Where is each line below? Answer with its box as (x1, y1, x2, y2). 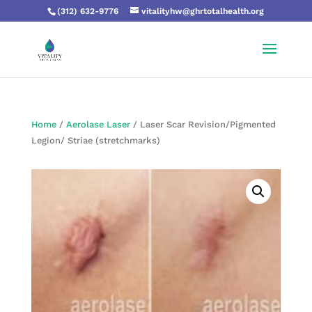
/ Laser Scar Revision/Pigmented (130, 119, 276, 130)
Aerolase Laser (65, 119, 130, 130)
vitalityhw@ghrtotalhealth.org (141, 6, 265, 16)
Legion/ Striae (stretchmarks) (31, 135, 160, 146)
